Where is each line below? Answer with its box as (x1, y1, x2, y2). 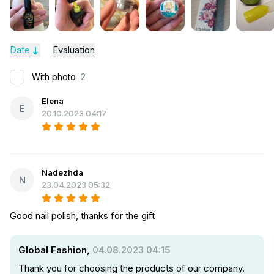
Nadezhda (42, 168, 83, 177)
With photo (32, 72, 78, 82)
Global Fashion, (18, 244, 92, 256)
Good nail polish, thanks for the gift (10, 210, 155, 221)
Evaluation (53, 44, 95, 56)
